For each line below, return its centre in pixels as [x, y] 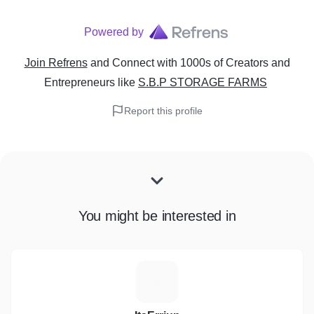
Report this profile [163, 111]
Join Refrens [56, 63]
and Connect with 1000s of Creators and [190, 63]
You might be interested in [157, 216]
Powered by [114, 32]
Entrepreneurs [80, 82]
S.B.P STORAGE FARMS [203, 82]
